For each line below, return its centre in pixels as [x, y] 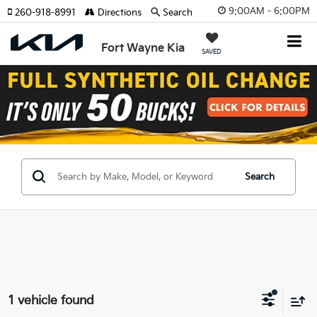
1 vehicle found [51, 301]
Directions [118, 13]
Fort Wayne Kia [143, 48]
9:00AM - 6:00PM [269, 11]
